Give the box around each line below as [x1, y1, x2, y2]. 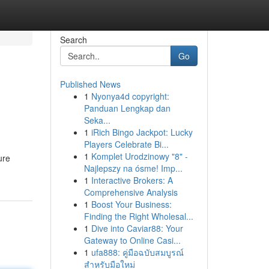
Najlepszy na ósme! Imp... [83, 162, 183, 174]
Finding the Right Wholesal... [83, 210, 193, 222]
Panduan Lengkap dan [83, 102, 171, 114]
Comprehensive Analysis [83, 186, 178, 198]
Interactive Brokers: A [91, 174, 173, 186]
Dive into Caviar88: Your [91, 222, 183, 234]
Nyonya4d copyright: [91, 90, 169, 102]
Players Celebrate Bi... [83, 138, 169, 150]
